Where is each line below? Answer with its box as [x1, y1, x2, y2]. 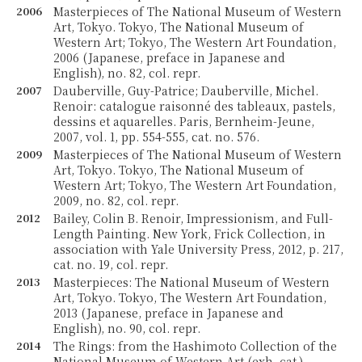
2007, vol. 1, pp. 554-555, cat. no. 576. [53, 128, 260, 145]
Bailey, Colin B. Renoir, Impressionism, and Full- [53, 210, 334, 226]
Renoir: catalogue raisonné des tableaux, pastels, [53, 98, 336, 114]
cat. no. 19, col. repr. [53, 256, 169, 272]
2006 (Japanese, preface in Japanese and [53, 49, 286, 65]
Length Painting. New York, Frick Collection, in [53, 225, 326, 242]
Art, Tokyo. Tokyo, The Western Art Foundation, [53, 289, 327, 305]
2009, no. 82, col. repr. [53, 192, 179, 208]
